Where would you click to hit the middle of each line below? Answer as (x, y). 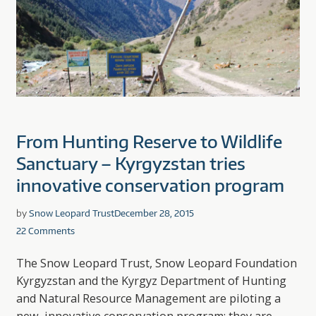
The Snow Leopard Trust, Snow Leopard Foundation (156, 263)
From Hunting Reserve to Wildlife (149, 141)
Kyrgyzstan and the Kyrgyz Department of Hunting (151, 281)
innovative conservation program (150, 185)
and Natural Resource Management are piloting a (148, 299)
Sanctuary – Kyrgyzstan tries (130, 163)
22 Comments (45, 231)
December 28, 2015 (154, 213)
